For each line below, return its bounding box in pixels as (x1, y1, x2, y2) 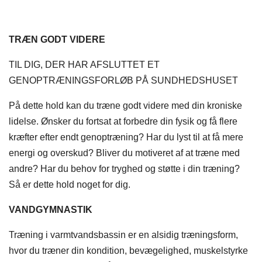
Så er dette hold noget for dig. (9, 180, 130, 190)
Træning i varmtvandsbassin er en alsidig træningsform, (9, 230, 238, 240)
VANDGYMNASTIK (9, 205, 92, 215)
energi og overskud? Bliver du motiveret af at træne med (9, 148, 240, 158)
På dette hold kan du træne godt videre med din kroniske (9, 101, 242, 111)
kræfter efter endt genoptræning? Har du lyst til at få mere (9, 132, 243, 143)
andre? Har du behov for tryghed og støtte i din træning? (9, 164, 240, 174)
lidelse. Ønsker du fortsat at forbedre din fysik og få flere (9, 116, 237, 127)
